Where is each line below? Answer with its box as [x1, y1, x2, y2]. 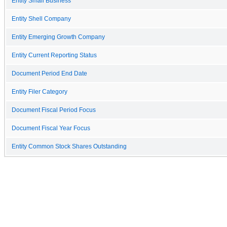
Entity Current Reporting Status [12, 52, 97, 58]
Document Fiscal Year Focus [12, 125, 90, 131]
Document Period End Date [12, 70, 87, 77]
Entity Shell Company [12, 15, 71, 22]
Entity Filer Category [12, 88, 67, 95]
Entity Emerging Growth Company [12, 33, 105, 40]
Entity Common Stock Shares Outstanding [12, 143, 127, 149]
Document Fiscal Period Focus [12, 106, 96, 113]
